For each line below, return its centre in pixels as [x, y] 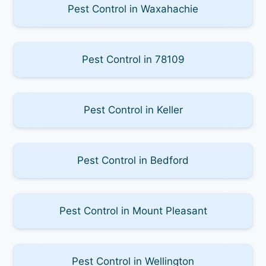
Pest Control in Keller [133, 110]
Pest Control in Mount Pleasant [133, 210]
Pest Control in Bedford [133, 160]
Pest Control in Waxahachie [133, 9]
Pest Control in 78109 [133, 59]
